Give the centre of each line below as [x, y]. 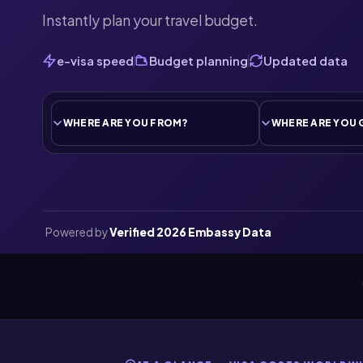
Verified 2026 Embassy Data [190, 232]
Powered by [77, 232]
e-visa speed [95, 60]
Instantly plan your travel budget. [150, 21]
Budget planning [199, 60]
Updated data [305, 60]
